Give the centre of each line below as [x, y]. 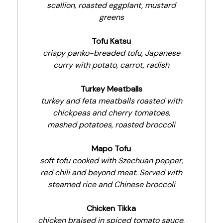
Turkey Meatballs [111, 89]
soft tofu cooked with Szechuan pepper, [111, 161]
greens [111, 17]
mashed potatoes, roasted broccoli [111, 125]
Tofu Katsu [111, 41]
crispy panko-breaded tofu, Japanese [111, 53]
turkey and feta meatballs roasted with [111, 101]
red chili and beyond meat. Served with [111, 172]
